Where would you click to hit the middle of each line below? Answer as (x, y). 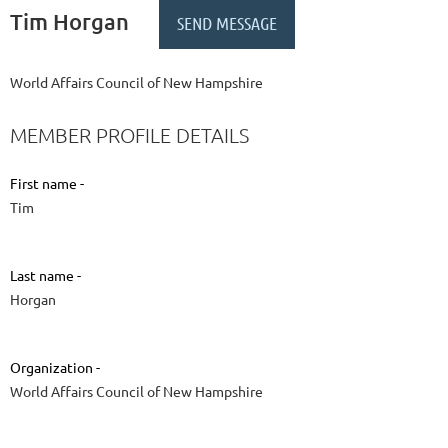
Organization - (55, 367)
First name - (47, 183)
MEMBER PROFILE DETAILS (129, 135)
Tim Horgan (69, 21)
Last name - (45, 275)
